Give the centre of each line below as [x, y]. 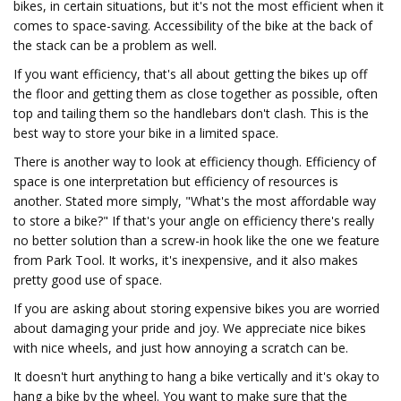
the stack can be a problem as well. [115, 45]
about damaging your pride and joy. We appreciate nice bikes [190, 328]
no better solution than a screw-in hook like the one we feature [196, 240]
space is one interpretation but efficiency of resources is [176, 181]
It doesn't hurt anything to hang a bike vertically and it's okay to [196, 376]
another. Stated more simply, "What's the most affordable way [195, 201]
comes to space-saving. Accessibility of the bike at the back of [193, 26]
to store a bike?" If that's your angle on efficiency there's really [194, 221]
